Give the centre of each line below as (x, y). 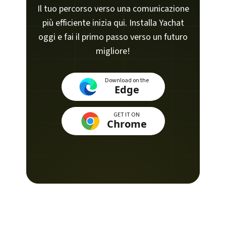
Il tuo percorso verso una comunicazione (113, 9)
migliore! (113, 51)
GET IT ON (127, 115)
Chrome (127, 124)
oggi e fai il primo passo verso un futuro (113, 37)
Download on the (127, 80)
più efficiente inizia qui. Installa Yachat (113, 23)
